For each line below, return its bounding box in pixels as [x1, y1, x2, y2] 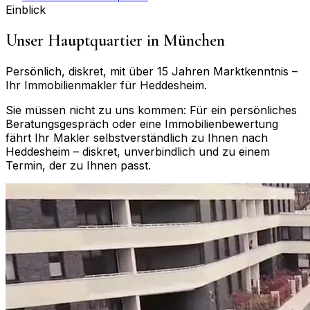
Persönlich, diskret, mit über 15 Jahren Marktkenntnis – [6, 64, 298, 78]
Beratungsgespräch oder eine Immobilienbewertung [6, 116, 278, 131]
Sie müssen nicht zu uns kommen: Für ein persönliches [6, 102, 297, 117]
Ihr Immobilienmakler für [6, 77, 140, 92]
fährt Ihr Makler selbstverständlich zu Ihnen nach [6, 130, 268, 145]
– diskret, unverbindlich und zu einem [70, 144, 270, 158]
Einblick [6, 2, 46, 17]
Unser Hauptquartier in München [6, 30, 225, 51]
